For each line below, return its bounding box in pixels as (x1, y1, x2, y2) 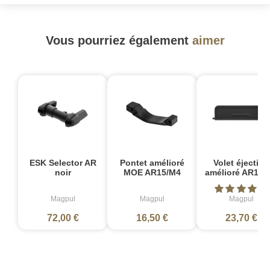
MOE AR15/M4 (123, 167, 181, 177)
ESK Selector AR (29, 157, 96, 168)
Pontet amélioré (119, 157, 184, 168)
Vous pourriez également (45, 33, 192, 47)
